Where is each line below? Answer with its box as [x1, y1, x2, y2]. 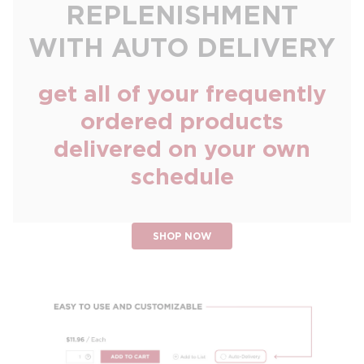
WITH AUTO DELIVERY [28, 30, 336, 64]
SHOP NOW [153, 229, 211, 243]
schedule [130, 162, 234, 191]
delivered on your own [54, 134, 310, 163]
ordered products [80, 106, 284, 136]
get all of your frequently [37, 79, 327, 108]
